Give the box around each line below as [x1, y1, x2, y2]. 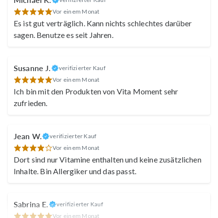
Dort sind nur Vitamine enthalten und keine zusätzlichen [14, 155, 201, 164]
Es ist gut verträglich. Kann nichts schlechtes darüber [14, 18, 192, 28]
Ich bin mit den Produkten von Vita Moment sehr [14, 87, 179, 96]
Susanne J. [14, 63, 51, 73]
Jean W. [14, 131, 42, 141]
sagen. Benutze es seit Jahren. [14, 30, 113, 40]
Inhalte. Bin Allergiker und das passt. [14, 166, 137, 176]
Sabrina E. [14, 200, 49, 209]
